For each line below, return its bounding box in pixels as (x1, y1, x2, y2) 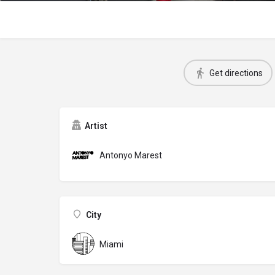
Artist (85, 121, 107, 131)
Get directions (209, 68, 263, 78)
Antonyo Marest (99, 150, 162, 160)
